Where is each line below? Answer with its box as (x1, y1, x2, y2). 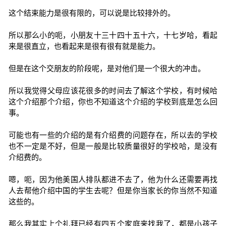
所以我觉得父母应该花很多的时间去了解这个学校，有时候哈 (8, 86, 218, 95)
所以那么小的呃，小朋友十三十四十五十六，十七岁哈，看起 (8, 31, 218, 39)
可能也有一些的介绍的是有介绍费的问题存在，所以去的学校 (8, 131, 218, 139)
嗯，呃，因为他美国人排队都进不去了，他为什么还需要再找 (8, 175, 218, 184)
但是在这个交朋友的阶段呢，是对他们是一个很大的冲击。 (8, 64, 205, 73)
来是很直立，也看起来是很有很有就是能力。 (8, 42, 160, 50)
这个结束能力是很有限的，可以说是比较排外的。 (8, 9, 175, 17)
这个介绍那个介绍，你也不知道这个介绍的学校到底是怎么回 (8, 97, 218, 106)
